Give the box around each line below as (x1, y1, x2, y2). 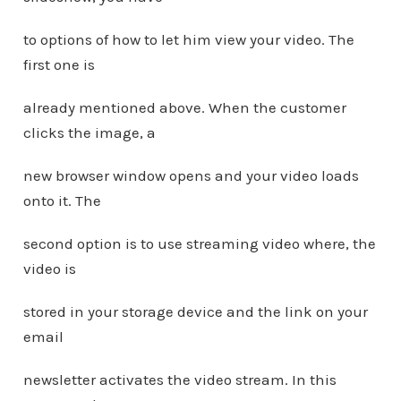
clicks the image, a (22, 124, 156, 141)
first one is (22, 55, 95, 73)
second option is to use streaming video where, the (22, 235, 376, 252)
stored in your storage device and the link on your (22, 303, 368, 320)
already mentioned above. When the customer (22, 98, 346, 116)
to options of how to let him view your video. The (22, 30, 354, 48)
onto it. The (22, 192, 101, 209)
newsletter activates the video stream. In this (22, 371, 337, 388)
